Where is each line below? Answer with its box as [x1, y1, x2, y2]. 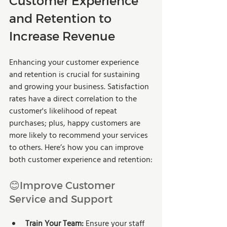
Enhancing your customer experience [9, 56, 141, 69]
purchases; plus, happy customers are [9, 117, 142, 130]
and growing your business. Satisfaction [9, 80, 151, 94]
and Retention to [9, 10, 115, 25]
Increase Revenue [9, 28, 115, 43]
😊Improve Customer [9, 178, 118, 191]
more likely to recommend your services [9, 129, 150, 142]
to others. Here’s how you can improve [9, 141, 145, 155]
